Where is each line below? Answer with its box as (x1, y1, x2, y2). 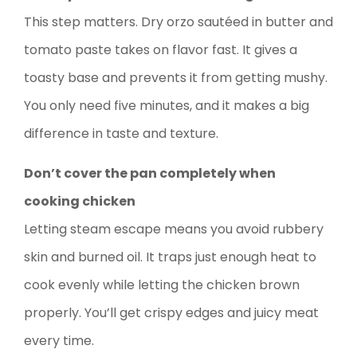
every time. (24, 331, 94, 351)
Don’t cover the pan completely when (24, 164, 276, 183)
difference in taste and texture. (24, 124, 218, 143)
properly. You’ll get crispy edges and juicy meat (24, 304, 319, 323)
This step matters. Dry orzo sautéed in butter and (24, 13, 333, 32)
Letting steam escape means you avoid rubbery (24, 220, 324, 239)
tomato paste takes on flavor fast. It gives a (24, 41, 297, 60)
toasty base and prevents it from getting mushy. (24, 69, 328, 88)
